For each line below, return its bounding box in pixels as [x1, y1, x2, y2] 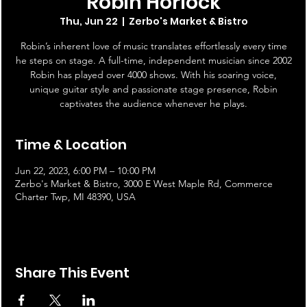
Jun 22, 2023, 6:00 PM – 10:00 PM [15, 164, 156, 177]
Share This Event [15, 263, 130, 283]
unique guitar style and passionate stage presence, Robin [29, 83, 278, 96]
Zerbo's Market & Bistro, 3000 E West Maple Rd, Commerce [15, 177, 273, 191]
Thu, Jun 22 [59, 14, 118, 29]
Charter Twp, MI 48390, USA [15, 191, 136, 204]
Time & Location [15, 135, 127, 155]
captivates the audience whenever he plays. [60, 97, 247, 110]
